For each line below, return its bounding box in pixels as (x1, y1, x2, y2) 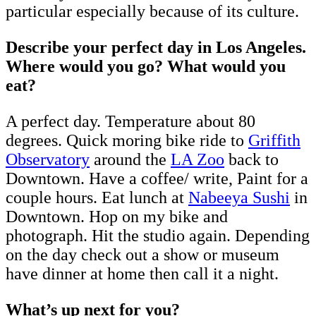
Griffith (248, 131, 300, 150)
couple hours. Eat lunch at (6, 188, 188, 207)
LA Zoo (171, 150, 224, 169)
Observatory (6, 150, 90, 169)
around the (90, 150, 171, 169)
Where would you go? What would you (6, 57, 286, 76)
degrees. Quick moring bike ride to (6, 131, 248, 150)
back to (224, 150, 279, 169)
